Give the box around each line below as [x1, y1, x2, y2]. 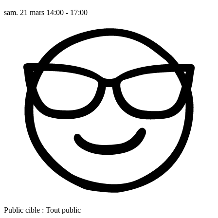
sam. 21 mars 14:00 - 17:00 [4, 8, 88, 17]
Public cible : [4, 205, 44, 214]
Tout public [46, 205, 81, 214]
